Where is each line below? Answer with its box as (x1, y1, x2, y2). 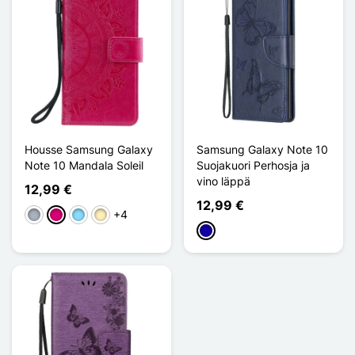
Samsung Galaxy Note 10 (197, 142, 328, 156)
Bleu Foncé (199, 224, 255, 239)
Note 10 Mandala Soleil (25, 158, 143, 172)
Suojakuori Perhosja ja (197, 158, 310, 172)
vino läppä (197, 174, 250, 188)
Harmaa (27, 208, 67, 223)
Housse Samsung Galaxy (25, 142, 153, 156)
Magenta (49, 208, 95, 223)
